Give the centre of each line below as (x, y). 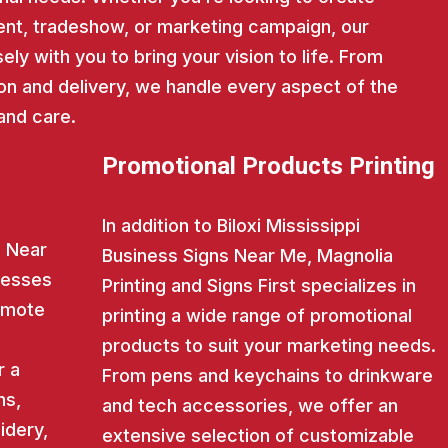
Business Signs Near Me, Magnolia (247, 256)
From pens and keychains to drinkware (267, 376)
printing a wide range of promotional (256, 316)
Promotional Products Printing (268, 166)
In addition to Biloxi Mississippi (230, 226)
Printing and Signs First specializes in (258, 286)
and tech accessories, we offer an (249, 406)
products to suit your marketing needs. (268, 346)
